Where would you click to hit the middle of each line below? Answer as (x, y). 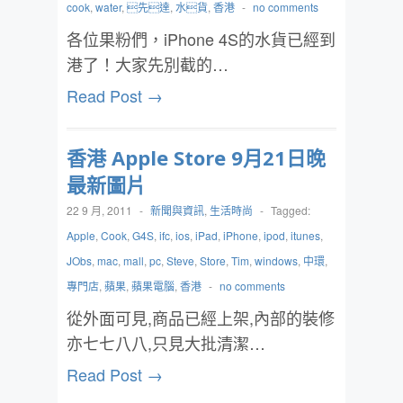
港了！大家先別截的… (148, 64)
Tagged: (291, 210)
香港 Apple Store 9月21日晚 (196, 157)
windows (276, 260)
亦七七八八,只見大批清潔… (166, 343)
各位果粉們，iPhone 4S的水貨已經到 (201, 39)
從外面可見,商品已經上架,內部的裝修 (201, 318)
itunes (305, 235)
